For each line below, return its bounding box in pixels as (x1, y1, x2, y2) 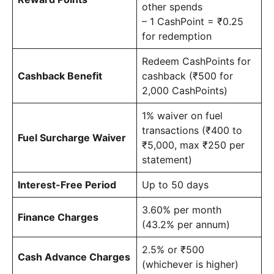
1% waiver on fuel (142, 109, 223, 122)
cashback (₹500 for (142, 69, 233, 82)
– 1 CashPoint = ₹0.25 (142, 15, 243, 28)
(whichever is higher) (142, 257, 239, 270)
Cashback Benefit (18, 69, 102, 82)
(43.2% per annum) (142, 218, 230, 231)
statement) (142, 153, 192, 166)
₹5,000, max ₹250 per (142, 138, 245, 151)
